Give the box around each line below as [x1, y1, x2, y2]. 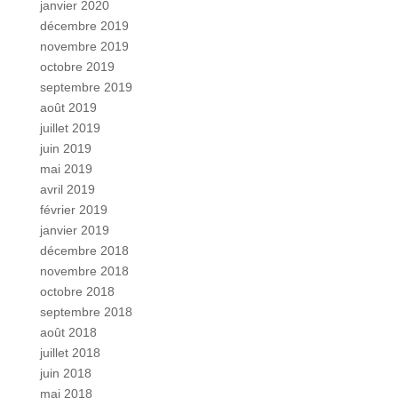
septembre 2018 [39, 305, 132, 319]
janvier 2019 [39, 223, 109, 237]
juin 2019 [39, 141, 92, 155]
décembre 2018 [39, 243, 129, 258]
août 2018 [39, 325, 97, 339]
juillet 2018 [39, 346, 100, 360]
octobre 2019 [39, 60, 115, 74]
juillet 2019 [39, 121, 100, 135]
